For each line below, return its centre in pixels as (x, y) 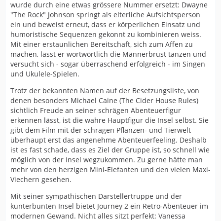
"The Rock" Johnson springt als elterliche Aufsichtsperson (105, 15)
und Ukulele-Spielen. (45, 74)
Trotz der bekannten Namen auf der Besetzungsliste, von (105, 91)
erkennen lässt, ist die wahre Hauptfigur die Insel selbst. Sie (110, 120)
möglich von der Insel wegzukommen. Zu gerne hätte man (107, 160)
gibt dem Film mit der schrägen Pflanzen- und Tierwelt (101, 130)
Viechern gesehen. (41, 180)
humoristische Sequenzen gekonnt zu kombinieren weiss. (106, 35)
